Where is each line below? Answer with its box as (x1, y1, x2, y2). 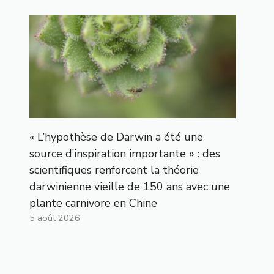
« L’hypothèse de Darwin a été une (29, 129, 203, 144)
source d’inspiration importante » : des (29, 146, 220, 161)
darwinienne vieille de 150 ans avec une (29, 179, 230, 194)
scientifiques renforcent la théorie (29, 162, 199, 177)
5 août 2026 (29, 211, 80, 224)
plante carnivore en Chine (29, 195, 157, 210)
